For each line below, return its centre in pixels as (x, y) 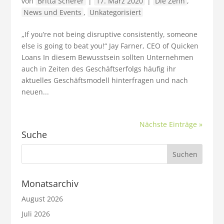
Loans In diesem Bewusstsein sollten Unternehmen (107, 57)
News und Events (52, 12)
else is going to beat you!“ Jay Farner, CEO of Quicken (110, 45)
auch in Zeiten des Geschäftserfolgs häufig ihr (98, 68)
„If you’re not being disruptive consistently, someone (109, 34)
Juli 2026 (35, 213)
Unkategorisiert (115, 12)
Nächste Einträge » (171, 124)
